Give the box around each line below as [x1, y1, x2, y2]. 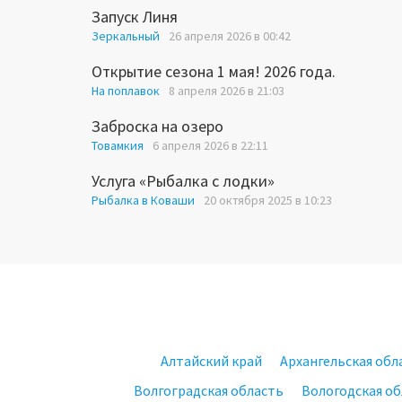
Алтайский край [160, 352, 262, 371]
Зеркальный [92, 28, 160, 45]
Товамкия [92, 137, 144, 154]
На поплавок [92, 83, 160, 100]
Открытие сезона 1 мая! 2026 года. [92, 61, 336, 83]
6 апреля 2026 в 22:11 [153, 137, 268, 154]
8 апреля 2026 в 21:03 [169, 83, 284, 100]
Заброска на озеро [92, 116, 223, 137]
